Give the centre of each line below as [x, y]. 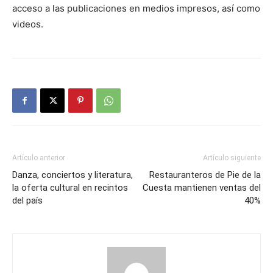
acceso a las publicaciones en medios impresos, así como [136, 8]
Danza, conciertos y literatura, [73, 175]
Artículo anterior [39, 158]
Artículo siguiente [232, 158]
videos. [28, 24]
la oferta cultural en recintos [70, 188]
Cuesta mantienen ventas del [202, 188]
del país [27, 200]
